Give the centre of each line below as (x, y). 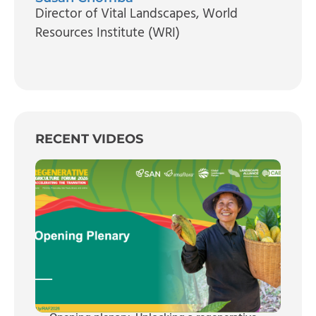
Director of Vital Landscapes (116, 14)
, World (217, 14)
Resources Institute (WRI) (108, 33)
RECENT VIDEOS (89, 139)
